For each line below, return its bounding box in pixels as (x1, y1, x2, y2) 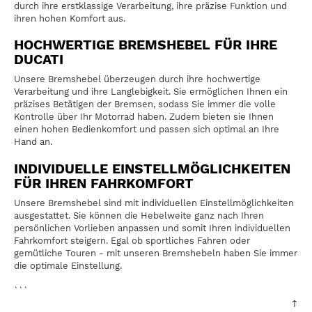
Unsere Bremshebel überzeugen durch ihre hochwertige (14, 74, 260, 85)
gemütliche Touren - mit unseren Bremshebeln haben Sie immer (14, 247, 297, 258)
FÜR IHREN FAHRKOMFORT (14, 175, 194, 192)
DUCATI (14, 52, 63, 68)
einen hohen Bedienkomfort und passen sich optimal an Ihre (14, 124, 279, 135)
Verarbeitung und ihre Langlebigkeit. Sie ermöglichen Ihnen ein (14, 86, 288, 97)
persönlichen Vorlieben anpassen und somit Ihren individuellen (14, 222, 290, 233)
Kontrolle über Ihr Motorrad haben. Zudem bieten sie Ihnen (14, 111, 274, 123)
